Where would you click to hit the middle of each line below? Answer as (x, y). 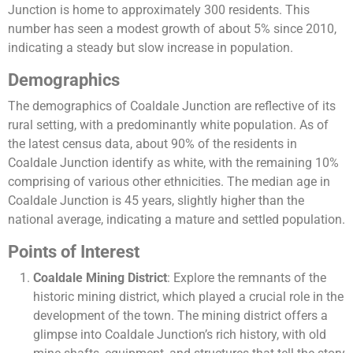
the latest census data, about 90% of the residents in (152, 144)
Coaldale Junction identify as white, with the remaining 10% (173, 163)
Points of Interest (74, 252)
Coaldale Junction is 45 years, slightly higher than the (156, 201)
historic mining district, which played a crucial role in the (188, 297)
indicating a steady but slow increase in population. (150, 48)
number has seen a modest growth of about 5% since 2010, (172, 29)
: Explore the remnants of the (247, 278)
